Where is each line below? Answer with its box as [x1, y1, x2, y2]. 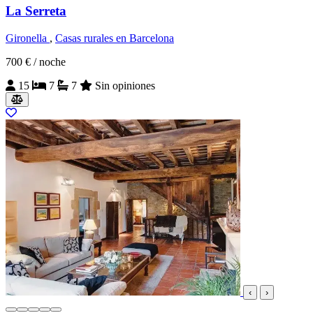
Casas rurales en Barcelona [55, 31, 174, 44]
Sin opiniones [95, 79, 155, 92]
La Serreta [6, 3, 66, 19]
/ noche [34, 55, 66, 68]
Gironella [6, 31, 50, 44]
